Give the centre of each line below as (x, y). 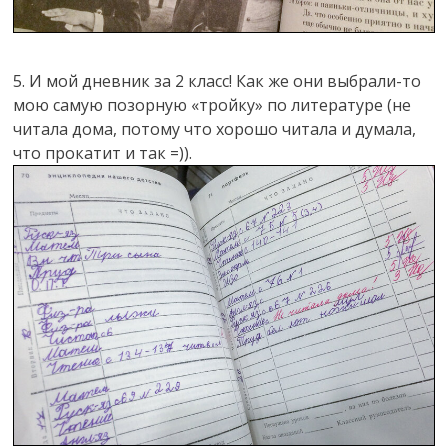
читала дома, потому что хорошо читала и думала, (215, 129)
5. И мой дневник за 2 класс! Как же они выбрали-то (217, 81)
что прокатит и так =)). (103, 153)
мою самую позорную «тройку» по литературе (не (212, 105)
